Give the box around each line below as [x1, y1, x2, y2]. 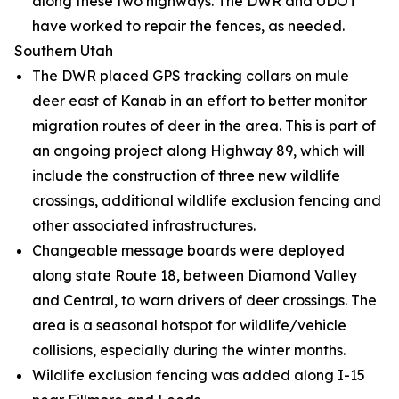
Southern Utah [14, 42, 113, 60]
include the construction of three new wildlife [32, 167, 340, 184]
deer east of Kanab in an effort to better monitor [32, 92, 367, 110]
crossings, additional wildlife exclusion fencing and [32, 191, 381, 209]
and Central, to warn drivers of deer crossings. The [32, 291, 377, 309]
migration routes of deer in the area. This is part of [32, 117, 376, 134]
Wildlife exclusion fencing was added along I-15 [32, 366, 365, 384]
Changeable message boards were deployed [32, 241, 345, 259]
